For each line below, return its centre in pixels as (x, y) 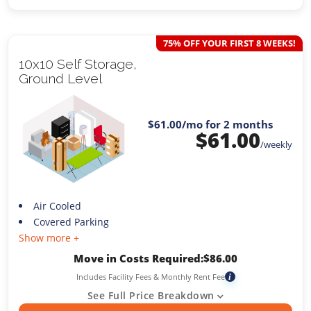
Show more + (49, 238)
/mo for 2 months (227, 125)
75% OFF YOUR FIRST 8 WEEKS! (229, 43)
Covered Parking (71, 222)
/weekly (276, 145)
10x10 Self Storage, (78, 64)
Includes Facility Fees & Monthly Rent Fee (150, 277)
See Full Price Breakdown (151, 296)
